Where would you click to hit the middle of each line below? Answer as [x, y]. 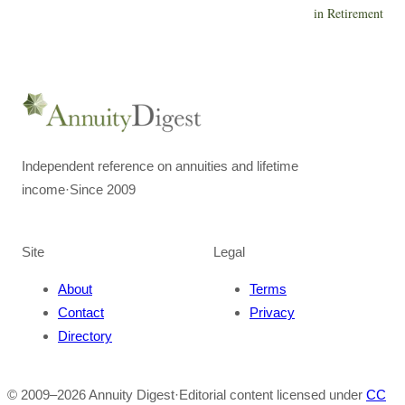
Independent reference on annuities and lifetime [160, 166]
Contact [81, 312]
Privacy [272, 312]
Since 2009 [103, 189]
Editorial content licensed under [271, 395]
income [43, 189]
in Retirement [348, 13]
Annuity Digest [132, 395]
